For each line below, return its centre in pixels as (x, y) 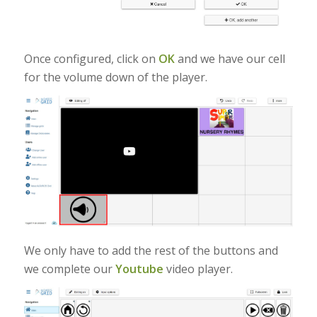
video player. (198, 269)
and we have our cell (230, 58)
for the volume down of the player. (115, 77)
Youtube (139, 269)
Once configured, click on (91, 58)
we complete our (69, 269)
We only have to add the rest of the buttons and (151, 250)
